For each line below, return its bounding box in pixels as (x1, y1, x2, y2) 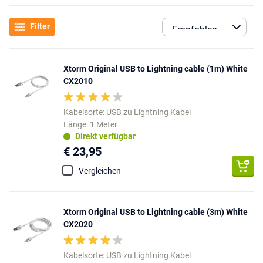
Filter (30, 22, 50, 32)
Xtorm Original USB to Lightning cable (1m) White (63, 63, 248, 73)
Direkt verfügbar (75, 131, 136, 141)
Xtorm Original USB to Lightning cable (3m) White (63, 207, 248, 217)
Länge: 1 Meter (63, 119, 117, 129)
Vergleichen (79, 166, 121, 176)
